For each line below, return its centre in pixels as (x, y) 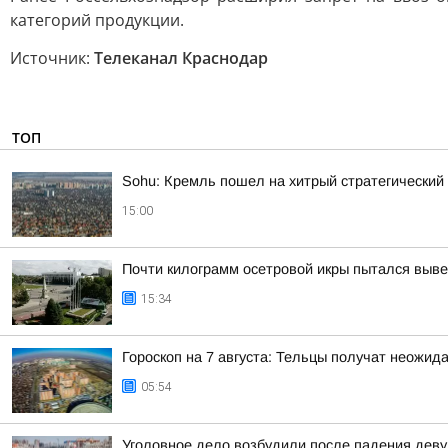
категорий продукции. (97, 20)
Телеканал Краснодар (181, 58)
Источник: (52, 58)
